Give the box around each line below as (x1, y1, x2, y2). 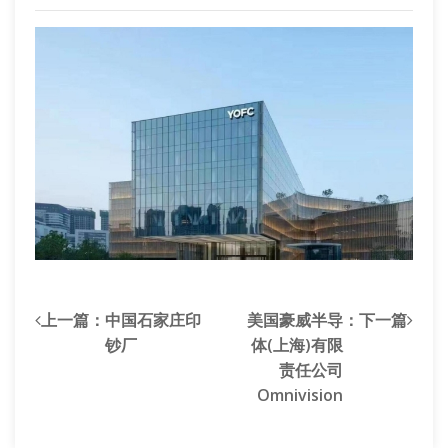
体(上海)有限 (251, 334, 343, 356)
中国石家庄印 (105, 309, 201, 331)
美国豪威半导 (247, 309, 343, 331)
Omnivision (257, 384, 343, 406)
